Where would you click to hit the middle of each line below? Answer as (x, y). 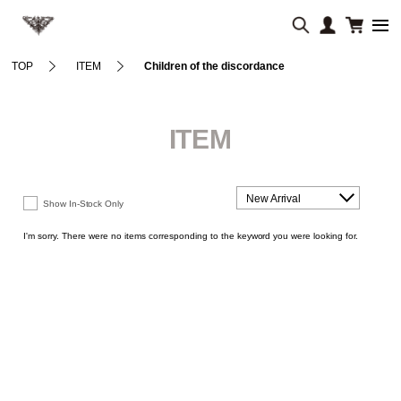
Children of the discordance (215, 66)
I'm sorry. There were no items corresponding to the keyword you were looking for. (191, 235)
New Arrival (273, 198)
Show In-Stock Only (83, 203)
